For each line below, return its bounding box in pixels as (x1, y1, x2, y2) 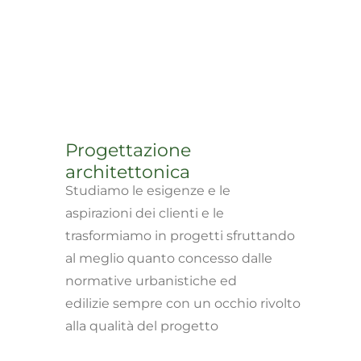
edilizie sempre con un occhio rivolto (65, 296, 301, 311)
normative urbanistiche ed (65, 273, 237, 288)
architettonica (65, 161, 190, 183)
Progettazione (65, 139, 191, 161)
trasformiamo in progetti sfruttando (65, 228, 295, 243)
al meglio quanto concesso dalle (65, 251, 272, 266)
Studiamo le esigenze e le (65, 183, 230, 198)
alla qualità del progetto (65, 318, 225, 334)
